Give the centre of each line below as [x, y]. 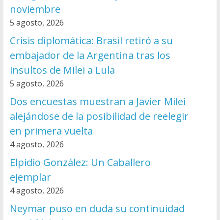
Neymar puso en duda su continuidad [97, 209]
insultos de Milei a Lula [62, 70]
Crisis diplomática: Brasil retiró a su [91, 41]
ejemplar [30, 177]
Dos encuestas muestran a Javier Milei [97, 102]
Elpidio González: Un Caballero [80, 163]
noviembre [35, 9]
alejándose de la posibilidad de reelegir [99, 116]
